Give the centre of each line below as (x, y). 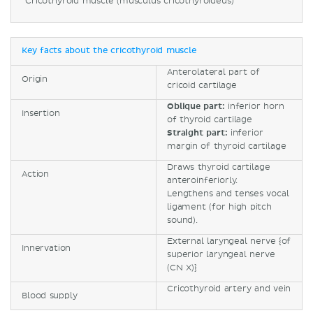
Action (36, 174)
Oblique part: (196, 106)
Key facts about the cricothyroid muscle (109, 51)
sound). (182, 220)
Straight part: (197, 133)
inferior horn (254, 106)
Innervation (46, 248)
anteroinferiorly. (204, 180)
